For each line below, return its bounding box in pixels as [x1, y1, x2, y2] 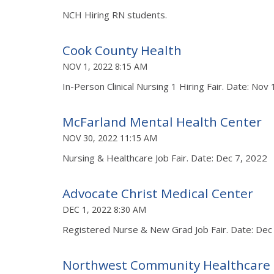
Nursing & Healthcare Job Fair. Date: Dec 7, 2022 [62, 151, 267, 164]
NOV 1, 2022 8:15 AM [62, 60, 147, 72]
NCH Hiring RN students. [62, 8, 167, 21]
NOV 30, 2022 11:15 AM [62, 131, 157, 144]
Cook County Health [62, 41, 182, 59]
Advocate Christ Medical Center [62, 184, 253, 202]
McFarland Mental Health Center [62, 113, 262, 130]
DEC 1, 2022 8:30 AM [62, 203, 146, 215]
